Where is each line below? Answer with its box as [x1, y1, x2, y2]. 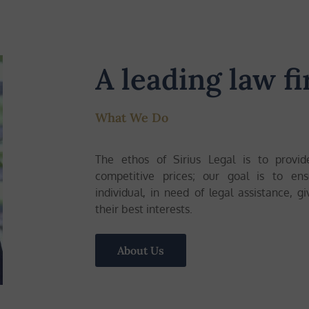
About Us [117, 243, 164, 258]
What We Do [95, 109, 168, 126]
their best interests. [95, 201, 195, 216]
